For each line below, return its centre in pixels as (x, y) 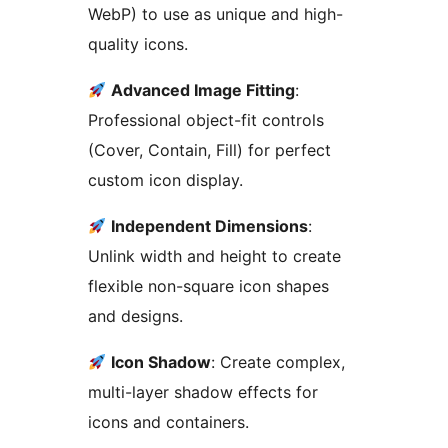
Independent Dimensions (210, 225)
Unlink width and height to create (214, 255)
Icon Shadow (161, 361)
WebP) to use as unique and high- (215, 13)
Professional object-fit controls (206, 119)
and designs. (135, 315)
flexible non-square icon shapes (208, 285)
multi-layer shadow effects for (203, 391)
